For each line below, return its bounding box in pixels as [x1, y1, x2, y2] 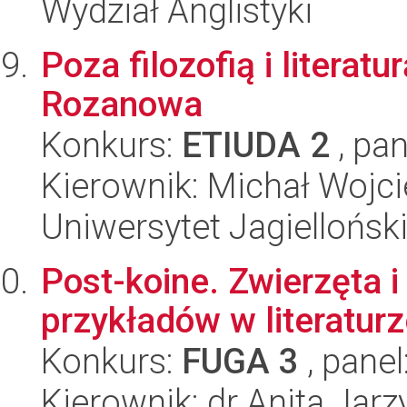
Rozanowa [41, 84, 203, 125]
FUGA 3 [182, 341, 299, 382]
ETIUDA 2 [182, 124, 330, 166]
